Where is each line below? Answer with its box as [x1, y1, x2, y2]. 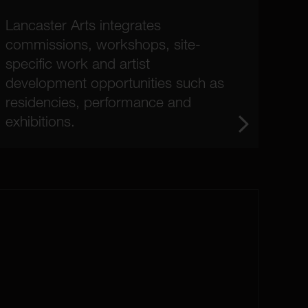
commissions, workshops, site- [5, 35, 201, 53]
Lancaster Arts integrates [5, 16, 161, 34]
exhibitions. [5, 112, 75, 130]
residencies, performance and [5, 93, 191, 111]
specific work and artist [5, 54, 150, 72]
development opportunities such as [5, 74, 224, 91]
